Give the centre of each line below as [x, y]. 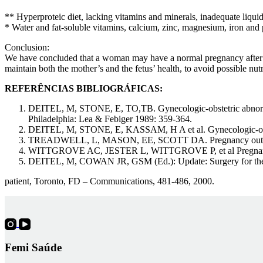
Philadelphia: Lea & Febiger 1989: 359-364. [110, 119]
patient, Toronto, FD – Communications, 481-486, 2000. [109, 181]
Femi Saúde [33, 247]
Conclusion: [27, 47]
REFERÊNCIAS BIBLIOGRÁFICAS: [84, 88]
